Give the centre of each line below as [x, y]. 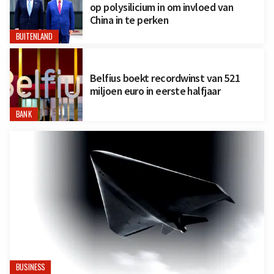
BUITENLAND [34, 37]
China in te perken [129, 20]
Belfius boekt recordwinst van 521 [165, 78]
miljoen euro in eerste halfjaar [155, 91]
